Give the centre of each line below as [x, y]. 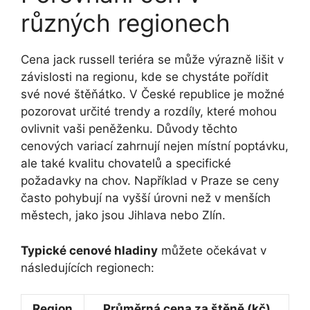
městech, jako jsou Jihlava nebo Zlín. [123, 216]
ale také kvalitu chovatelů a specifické [126, 164]
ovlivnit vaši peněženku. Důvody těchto [129, 129]
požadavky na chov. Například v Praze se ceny [150, 181]
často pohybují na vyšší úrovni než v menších [146, 198]
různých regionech [126, 23]
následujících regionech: [88, 267]
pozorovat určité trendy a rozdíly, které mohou [149, 112]
